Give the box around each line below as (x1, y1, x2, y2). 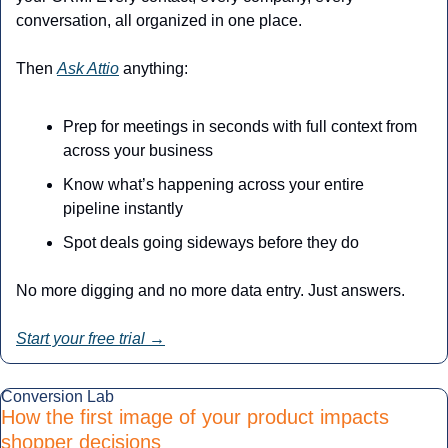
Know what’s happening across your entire (63, 176, 364, 194)
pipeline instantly (63, 200, 183, 218)
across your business (63, 142, 213, 160)
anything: (119, 60, 188, 78)
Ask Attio (57, 60, 119, 78)
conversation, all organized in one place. (16, 12, 302, 30)
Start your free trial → (16, 330, 165, 348)
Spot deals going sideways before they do (63, 234, 359, 252)
